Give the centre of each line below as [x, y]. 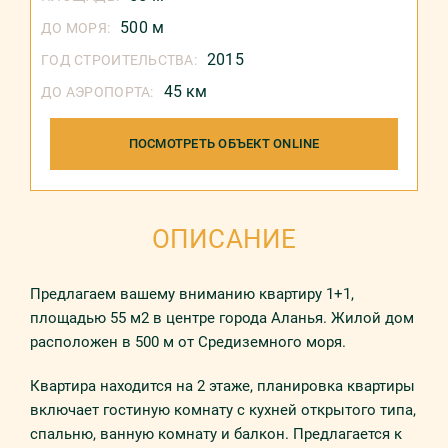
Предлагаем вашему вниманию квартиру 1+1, [192, 294]
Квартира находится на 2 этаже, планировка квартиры [222, 386]
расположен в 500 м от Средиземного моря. [188, 342]
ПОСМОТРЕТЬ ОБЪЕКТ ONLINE [224, 143]
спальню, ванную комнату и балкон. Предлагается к [216, 434]
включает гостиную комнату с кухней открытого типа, [223, 410]
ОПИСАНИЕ [224, 239]
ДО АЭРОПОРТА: [97, 92]
